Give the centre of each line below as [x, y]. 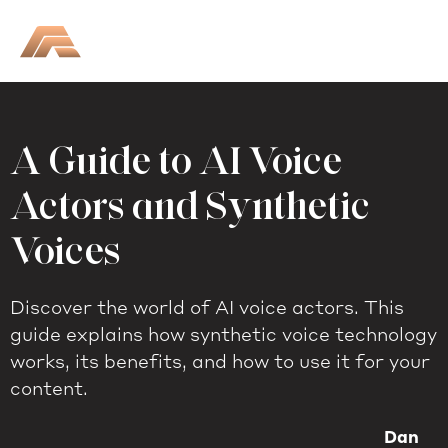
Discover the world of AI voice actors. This [207, 309]
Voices [65, 251]
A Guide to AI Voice [176, 161]
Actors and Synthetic [190, 206]
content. [49, 390]
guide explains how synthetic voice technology [223, 336]
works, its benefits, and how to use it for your [220, 363]
